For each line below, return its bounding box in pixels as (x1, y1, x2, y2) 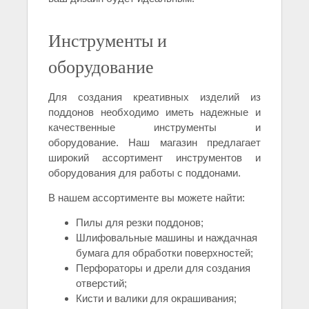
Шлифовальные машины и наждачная (76, 232, 257, 244)
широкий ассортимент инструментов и (48, 152, 261, 164)
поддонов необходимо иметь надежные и (48, 106, 261, 119)
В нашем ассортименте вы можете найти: (48, 192, 245, 204)
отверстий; (76, 277, 127, 290)
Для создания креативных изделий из (48, 91, 261, 103)
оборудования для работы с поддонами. (48, 167, 241, 179)
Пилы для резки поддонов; (76, 217, 203, 229)
